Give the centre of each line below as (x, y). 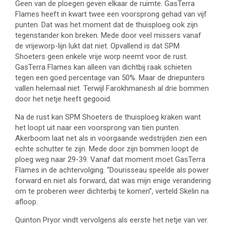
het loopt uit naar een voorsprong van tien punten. (98, 128)
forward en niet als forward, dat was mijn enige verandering (113, 181)
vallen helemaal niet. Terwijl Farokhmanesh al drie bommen (112, 89)
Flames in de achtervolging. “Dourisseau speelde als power (112, 170)
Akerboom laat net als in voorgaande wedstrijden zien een (111, 138)
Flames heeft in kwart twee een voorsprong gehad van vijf (111, 14)
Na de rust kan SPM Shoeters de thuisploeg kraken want (108, 117)
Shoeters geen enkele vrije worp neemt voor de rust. (101, 57)
